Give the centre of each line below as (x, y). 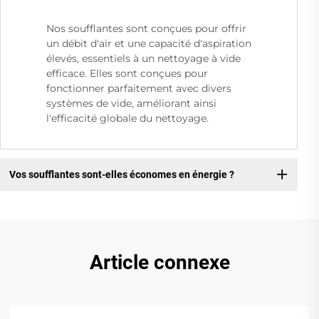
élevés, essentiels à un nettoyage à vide (143, 59)
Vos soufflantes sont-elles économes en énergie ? (121, 174)
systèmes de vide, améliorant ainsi (131, 104)
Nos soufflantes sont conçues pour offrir (146, 29)
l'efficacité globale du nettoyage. (127, 119)
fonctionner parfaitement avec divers (139, 89)
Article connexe (159, 263)
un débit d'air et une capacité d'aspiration (149, 44)
